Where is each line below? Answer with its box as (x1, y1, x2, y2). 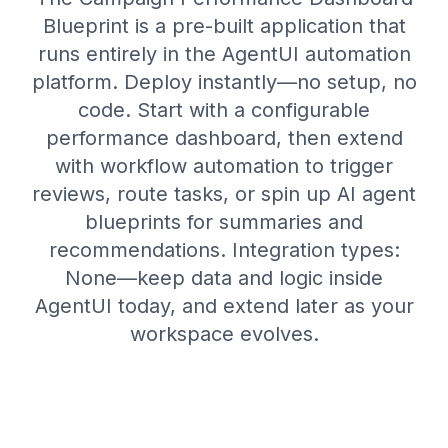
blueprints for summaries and (85, 210, 363, 234)
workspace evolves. (129, 322, 319, 346)
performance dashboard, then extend (45, 126, 403, 150)
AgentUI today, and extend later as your (34, 294, 414, 318)
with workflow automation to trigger (55, 154, 393, 178)
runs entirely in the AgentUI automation (37, 42, 411, 66)
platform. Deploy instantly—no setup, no (31, 70, 417, 94)
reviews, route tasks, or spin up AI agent (32, 182, 416, 206)
